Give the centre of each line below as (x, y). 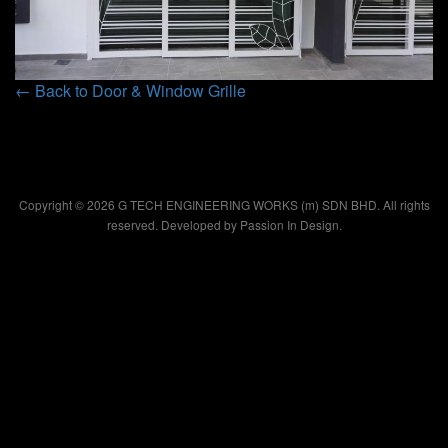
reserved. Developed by (173, 225)
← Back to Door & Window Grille (130, 91)
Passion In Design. (290, 225)
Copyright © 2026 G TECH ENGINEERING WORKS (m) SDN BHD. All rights (224, 205)
